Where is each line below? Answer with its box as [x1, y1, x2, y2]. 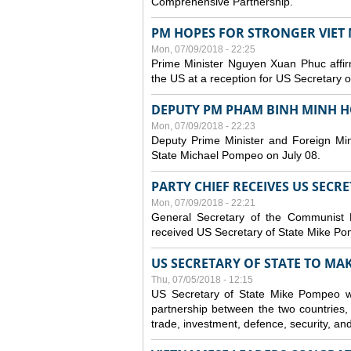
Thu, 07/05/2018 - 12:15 [151, 274, 253, 285]
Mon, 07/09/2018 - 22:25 [151, 44, 255, 55]
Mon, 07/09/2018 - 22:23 [151, 121, 255, 132]
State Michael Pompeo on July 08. [151, 149, 320, 161]
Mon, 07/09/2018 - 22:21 [151, 197, 255, 208]
